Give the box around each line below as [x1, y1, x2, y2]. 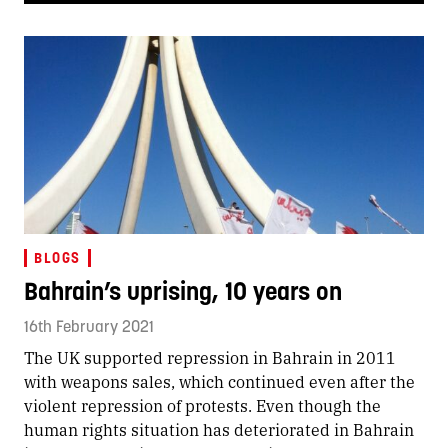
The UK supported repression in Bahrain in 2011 [24, 346, 396, 370]
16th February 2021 [24, 316, 154, 337]
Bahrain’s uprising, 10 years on [24, 275, 342, 308]
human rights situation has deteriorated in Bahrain [24, 418, 414, 442]
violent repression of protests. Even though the [24, 394, 381, 418]
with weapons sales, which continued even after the [24, 370, 415, 394]
